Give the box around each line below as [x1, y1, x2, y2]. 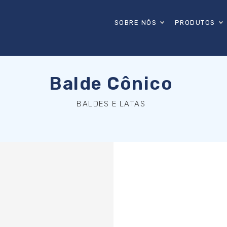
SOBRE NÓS [114, 19, 157, 26]
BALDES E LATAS [77, 99, 145, 108]
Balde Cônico [49, 73, 173, 94]
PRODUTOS [174, 19, 215, 26]
